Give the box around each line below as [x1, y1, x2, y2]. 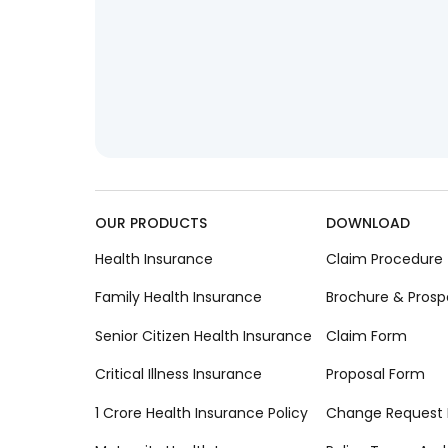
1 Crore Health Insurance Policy [95, 402, 308, 423]
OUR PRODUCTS [95, 213, 207, 234]
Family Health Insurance [95, 287, 262, 308]
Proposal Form [325, 364, 425, 385]
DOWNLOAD [325, 213, 410, 234]
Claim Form [325, 325, 407, 346]
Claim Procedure [325, 248, 443, 269]
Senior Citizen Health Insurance [95, 325, 312, 346]
